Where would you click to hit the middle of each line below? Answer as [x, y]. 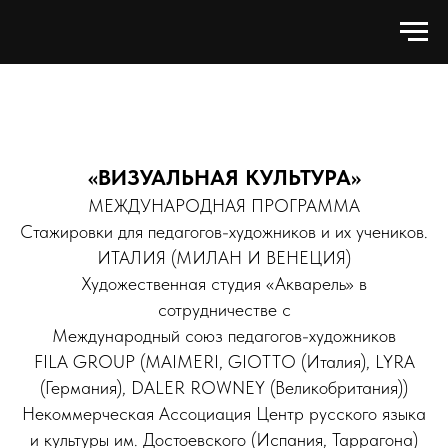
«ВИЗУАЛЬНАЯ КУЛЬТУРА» [224, 177]
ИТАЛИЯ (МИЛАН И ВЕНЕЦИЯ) [224, 257]
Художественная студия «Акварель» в [224, 283]
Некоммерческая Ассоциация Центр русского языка [224, 413]
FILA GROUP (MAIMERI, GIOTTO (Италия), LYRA [224, 361]
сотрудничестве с [224, 309]
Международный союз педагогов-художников [224, 335]
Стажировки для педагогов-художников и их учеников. [224, 231]
